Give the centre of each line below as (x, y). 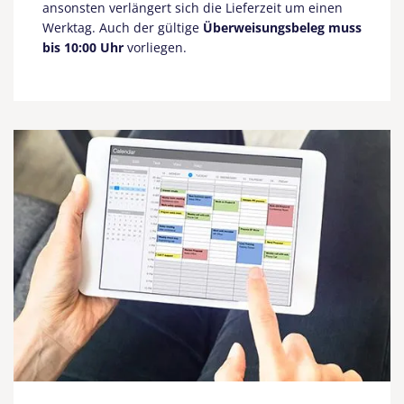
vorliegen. (157, 48)
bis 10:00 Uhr (83, 48)
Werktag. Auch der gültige (123, 28)
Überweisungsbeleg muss (282, 28)
